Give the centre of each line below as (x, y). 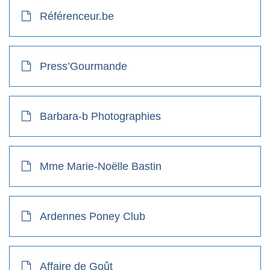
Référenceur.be (77, 16)
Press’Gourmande (83, 66)
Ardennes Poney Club (93, 216)
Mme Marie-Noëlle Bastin (101, 166)
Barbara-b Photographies (100, 116)
